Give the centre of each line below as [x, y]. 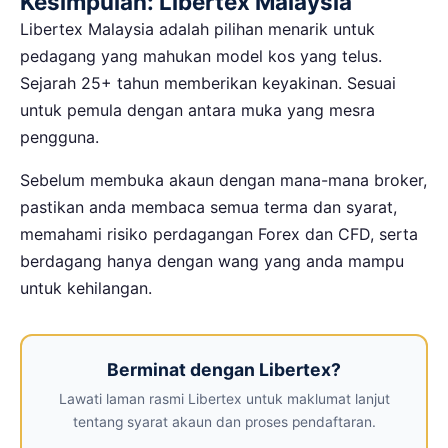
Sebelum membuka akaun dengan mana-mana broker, [223, 179]
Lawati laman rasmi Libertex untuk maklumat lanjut [224, 399]
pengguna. [59, 136]
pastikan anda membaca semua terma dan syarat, [208, 206]
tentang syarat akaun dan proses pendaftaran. [224, 422]
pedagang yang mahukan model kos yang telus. [201, 55]
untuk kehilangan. [86, 287]
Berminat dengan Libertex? [224, 370]
